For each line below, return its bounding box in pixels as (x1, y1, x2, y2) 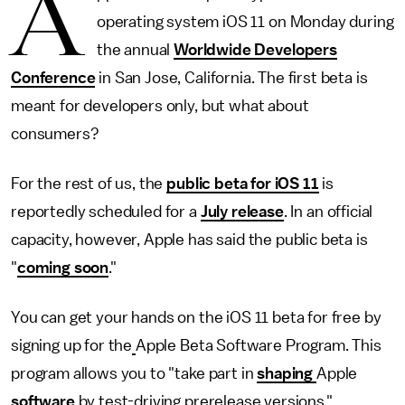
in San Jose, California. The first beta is (95, 70, 368, 86)
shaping (257, 365, 316, 381)
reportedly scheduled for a (11, 203, 201, 220)
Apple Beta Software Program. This (135, 337, 381, 353)
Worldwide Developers (174, 42, 337, 58)
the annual (96, 42, 174, 58)
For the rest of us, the (11, 175, 167, 192)
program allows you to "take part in (11, 365, 258, 381)
